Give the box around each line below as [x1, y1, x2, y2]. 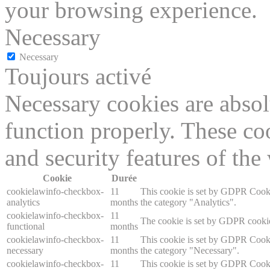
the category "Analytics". [140, 197, 236, 208]
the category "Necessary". [140, 245, 239, 256]
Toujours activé [5, 63, 151, 90]
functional [7, 221, 45, 232]
